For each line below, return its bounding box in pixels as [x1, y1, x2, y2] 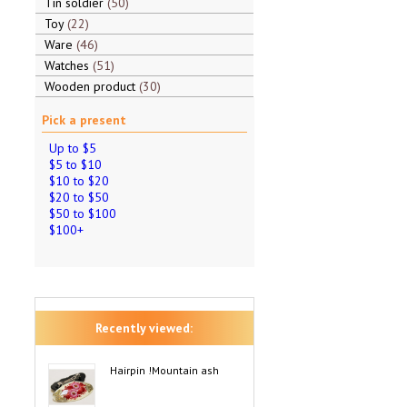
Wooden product [44, 78, 139, 94]
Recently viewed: [95, 320, 193, 336]
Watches [44, 57, 93, 74]
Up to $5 [48, 140, 96, 156]
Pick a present [41, 112, 126, 128]
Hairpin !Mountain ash [109, 363, 219, 377]
